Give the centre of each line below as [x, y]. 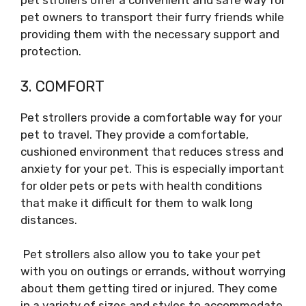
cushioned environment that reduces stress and [152, 151]
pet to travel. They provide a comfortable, [135, 134]
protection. [51, 51]
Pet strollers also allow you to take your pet [141, 254]
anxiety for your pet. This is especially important [152, 168]
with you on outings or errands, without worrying [153, 271]
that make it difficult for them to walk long [137, 203]
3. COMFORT [62, 86]
